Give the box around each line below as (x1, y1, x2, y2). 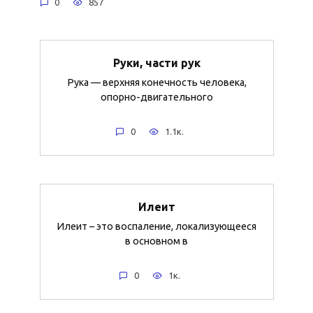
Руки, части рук (112, 57, 201, 70)
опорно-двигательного (100, 92, 213, 103)
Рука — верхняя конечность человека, (66, 77, 247, 89)
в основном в (125, 235, 188, 247)
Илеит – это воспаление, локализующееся (57, 221, 256, 233)
